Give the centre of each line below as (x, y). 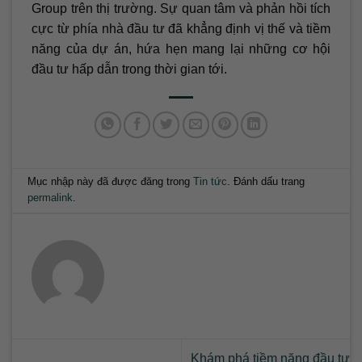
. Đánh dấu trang (266, 182)
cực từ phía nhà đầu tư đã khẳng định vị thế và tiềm (181, 28)
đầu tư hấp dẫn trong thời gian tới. (129, 69)
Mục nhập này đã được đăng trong (111, 182)
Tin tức (210, 182)
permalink (51, 198)
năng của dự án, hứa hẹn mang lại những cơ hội (181, 48)
